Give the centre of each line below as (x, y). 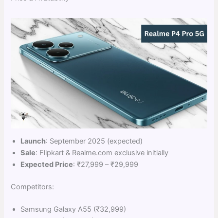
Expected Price (47, 165)
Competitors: (33, 187)
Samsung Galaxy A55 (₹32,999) (73, 209)
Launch (33, 141)
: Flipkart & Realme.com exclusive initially (102, 153)
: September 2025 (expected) (94, 141)
